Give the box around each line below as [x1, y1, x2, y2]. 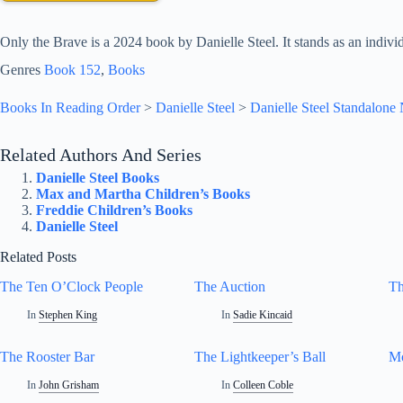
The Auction [194, 278, 266, 294]
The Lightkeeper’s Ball [194, 348, 327, 364]
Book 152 [44, 62, 101, 78]
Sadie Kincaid [233, 308, 293, 321]
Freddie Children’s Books [36, 202, 193, 219]
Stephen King [39, 308, 98, 321]
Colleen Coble [233, 378, 294, 391]
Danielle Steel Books [36, 170, 159, 186]
